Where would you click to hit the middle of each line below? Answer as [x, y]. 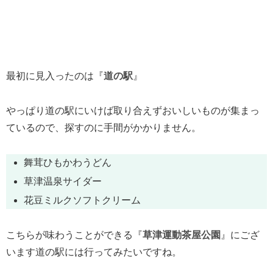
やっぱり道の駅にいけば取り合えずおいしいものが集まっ [133, 110]
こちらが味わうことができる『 [74, 235]
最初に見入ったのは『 [55, 76]
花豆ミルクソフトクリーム [83, 200]
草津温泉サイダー [63, 181]
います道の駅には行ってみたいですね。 [94, 252]
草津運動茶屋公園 [182, 235]
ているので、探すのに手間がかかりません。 [104, 127]
